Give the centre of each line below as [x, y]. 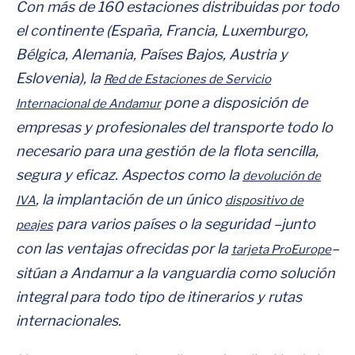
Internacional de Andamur [88, 104]
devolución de [282, 176]
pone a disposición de [234, 103]
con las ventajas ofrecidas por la [124, 248]
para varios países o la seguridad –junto [184, 224]
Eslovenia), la [60, 78]
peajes [34, 225]
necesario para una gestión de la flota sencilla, [167, 151]
